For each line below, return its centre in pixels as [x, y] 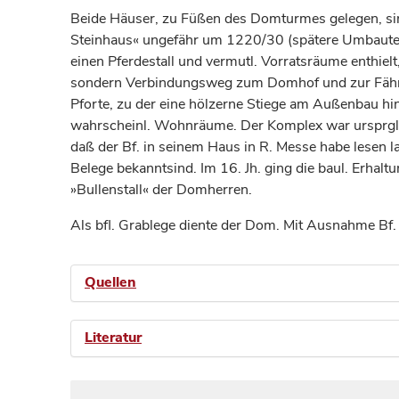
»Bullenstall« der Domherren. [161, 190]
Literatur [113, 338]
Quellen [110, 282]
